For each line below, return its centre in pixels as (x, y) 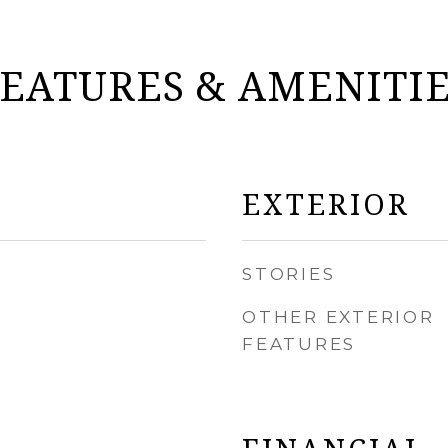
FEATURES (299, 344)
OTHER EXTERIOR (338, 317)
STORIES (289, 274)
